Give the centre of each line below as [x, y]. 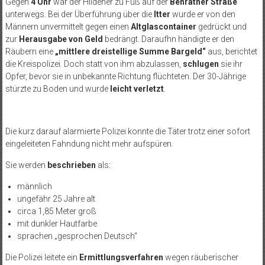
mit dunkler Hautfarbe [57, 224]
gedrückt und [222, 27]
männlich [34, 187]
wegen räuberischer [201, 258]
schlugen [201, 64]
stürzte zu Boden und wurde [57, 89]
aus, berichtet [231, 52]
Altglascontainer [164, 27]
